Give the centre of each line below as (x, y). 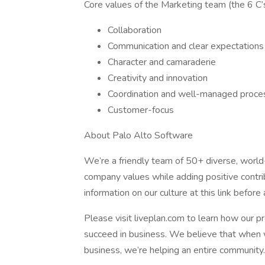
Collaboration (135, 30)
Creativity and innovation (158, 78)
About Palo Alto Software (138, 135)
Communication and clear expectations (186, 46)
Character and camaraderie (163, 62)
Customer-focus (141, 110)
